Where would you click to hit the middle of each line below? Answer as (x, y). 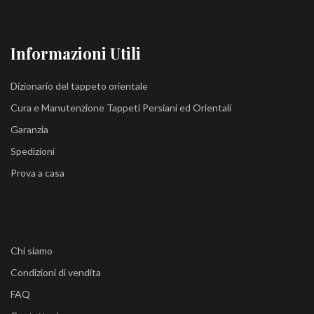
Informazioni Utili (76, 53)
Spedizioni (33, 151)
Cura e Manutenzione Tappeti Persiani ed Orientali (121, 108)
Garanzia (29, 129)
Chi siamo (32, 251)
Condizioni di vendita (56, 272)
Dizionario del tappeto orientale (79, 86)
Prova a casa (37, 173)
